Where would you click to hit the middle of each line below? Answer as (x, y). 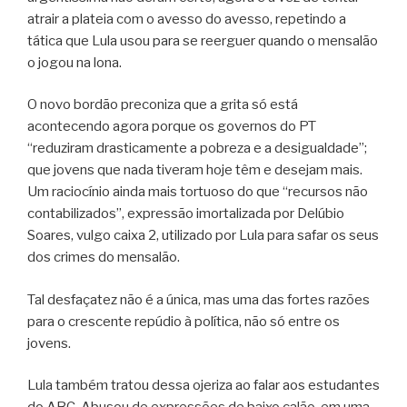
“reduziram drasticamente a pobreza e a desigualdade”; (197, 149)
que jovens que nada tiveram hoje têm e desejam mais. (195, 170)
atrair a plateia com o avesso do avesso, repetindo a (187, 19)
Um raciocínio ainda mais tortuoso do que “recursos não (198, 192)
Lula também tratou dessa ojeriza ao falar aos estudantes (203, 386)
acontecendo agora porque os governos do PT (172, 127)
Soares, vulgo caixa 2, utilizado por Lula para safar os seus (203, 236)
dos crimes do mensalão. (104, 258)
